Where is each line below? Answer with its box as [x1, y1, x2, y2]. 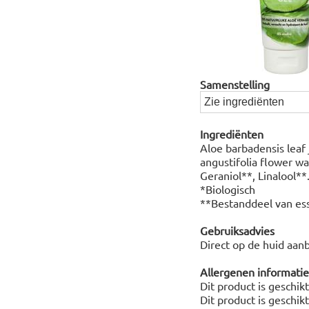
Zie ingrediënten [203, 96, 284, 108]
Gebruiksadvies [199, 223, 275, 237]
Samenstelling [199, 77, 270, 91]
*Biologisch [199, 182, 255, 196]
